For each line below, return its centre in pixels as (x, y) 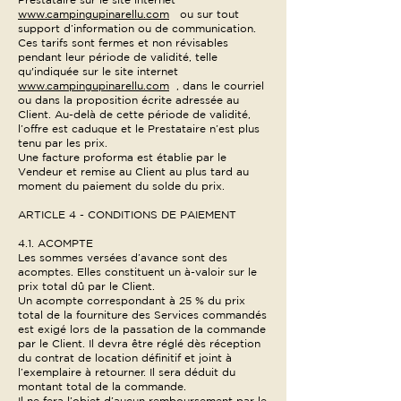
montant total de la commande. (102, 386)
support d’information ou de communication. (137, 28)
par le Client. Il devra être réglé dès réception (139, 343)
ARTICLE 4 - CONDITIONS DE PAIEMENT (127, 214)
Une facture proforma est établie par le (122, 157)
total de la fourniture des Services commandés (142, 315)
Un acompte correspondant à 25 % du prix (132, 300)
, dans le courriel (217, 85)
